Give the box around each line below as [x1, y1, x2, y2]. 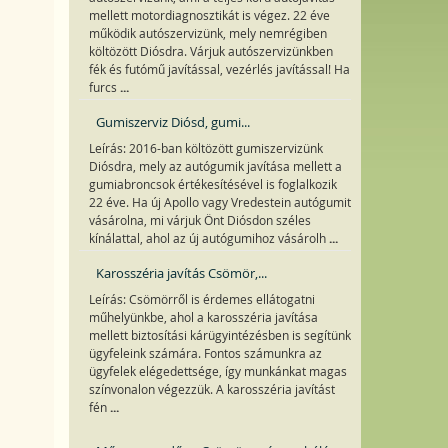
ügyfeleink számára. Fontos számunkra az [88, 346, 322, 361]
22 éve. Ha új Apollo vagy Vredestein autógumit [88, 195, 351, 210]
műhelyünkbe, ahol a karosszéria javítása [88, 310, 318, 325]
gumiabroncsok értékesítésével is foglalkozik [88, 177, 337, 192]
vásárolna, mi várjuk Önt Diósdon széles [88, 213, 311, 228]
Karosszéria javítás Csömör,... [95, 264, 267, 282]
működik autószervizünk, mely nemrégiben [88, 26, 327, 41]
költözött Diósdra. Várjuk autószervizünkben [88, 44, 333, 59]
